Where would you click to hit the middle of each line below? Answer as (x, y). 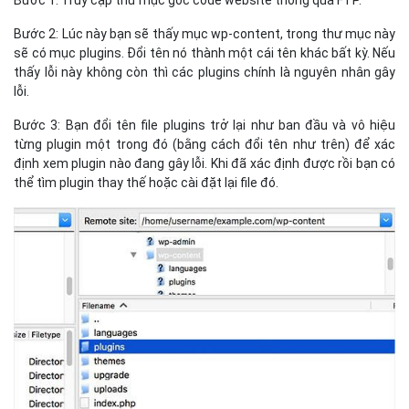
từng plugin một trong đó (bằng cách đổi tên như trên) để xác (204, 145)
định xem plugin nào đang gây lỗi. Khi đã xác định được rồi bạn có (204, 164)
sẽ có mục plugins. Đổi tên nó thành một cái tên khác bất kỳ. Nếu (204, 53)
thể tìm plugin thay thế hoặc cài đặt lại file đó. (146, 183)
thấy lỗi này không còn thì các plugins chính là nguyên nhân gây (204, 73)
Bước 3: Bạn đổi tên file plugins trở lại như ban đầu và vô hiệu (204, 126)
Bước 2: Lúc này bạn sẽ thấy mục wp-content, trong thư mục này (204, 34)
